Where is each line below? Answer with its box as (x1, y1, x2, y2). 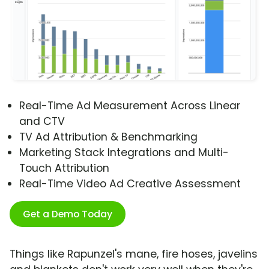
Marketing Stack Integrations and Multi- (19, 145, 229, 160)
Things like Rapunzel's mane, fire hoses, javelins (10, 247, 258, 262)
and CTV (19, 114, 65, 129)
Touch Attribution (19, 161, 109, 176)
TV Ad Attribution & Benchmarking (19, 130, 198, 145)
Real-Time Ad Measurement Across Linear (19, 98, 240, 113)
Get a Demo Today (23, 207, 112, 222)
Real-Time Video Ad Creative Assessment (19, 177, 241, 192)
